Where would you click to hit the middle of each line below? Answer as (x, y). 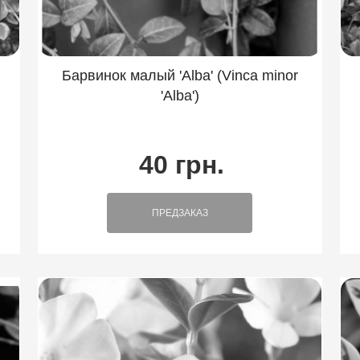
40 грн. (181, 165)
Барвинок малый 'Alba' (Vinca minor (180, 76)
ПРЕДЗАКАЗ (180, 213)
